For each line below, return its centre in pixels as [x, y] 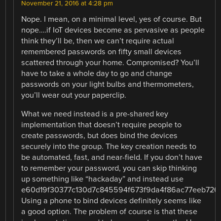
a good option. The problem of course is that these [110, 212]
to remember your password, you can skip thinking [109, 168]
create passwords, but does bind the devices [100, 136]
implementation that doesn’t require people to [102, 125]
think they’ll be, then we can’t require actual [98, 41]
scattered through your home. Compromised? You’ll [110, 63]
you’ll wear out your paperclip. [74, 95]
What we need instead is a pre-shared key [95, 114]
